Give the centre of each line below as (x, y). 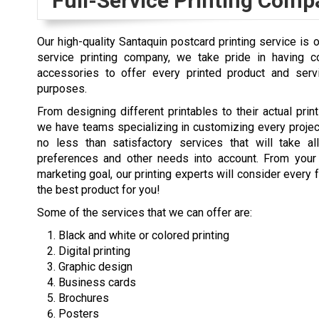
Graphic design (95, 266)
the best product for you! (99, 189)
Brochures (84, 298)
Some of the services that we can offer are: (145, 212)
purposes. (62, 88)
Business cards (97, 282)
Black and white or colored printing (144, 235)
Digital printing (94, 251)
